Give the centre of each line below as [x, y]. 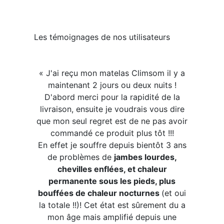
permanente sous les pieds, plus [112, 181]
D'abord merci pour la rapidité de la [112, 97]
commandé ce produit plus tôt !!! [112, 133]
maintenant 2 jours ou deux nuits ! [112, 85]
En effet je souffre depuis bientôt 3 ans [112, 145]
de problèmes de [80, 157]
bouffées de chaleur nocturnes [100, 193]
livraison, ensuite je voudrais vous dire [112, 109]
